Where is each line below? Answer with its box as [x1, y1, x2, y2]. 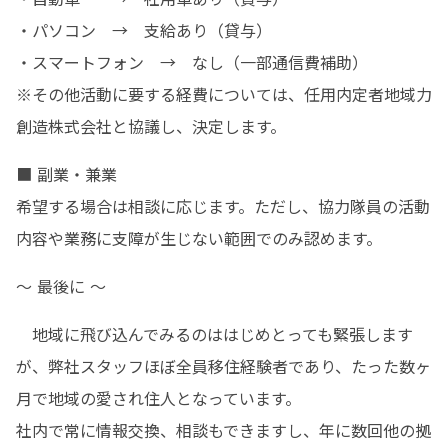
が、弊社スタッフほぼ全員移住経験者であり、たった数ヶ [16, 354, 431, 378]
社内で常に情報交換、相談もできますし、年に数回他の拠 [16, 418, 431, 442]
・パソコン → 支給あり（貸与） [16, 18, 272, 42]
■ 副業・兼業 [16, 162, 117, 186]
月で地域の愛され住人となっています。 [16, 386, 301, 410]
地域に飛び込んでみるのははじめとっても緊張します [16, 322, 413, 346]
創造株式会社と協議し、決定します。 [16, 114, 286, 138]
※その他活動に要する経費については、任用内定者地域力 [16, 82, 432, 106]
